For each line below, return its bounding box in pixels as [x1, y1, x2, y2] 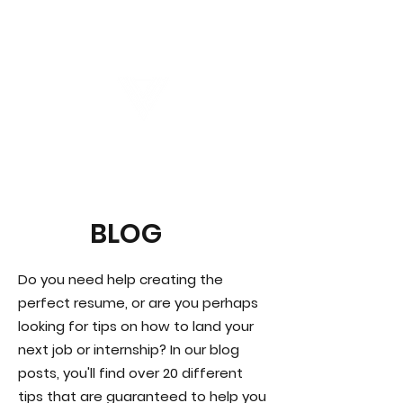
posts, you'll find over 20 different [18, 363, 243, 382]
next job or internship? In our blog [18, 340, 239, 359]
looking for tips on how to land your [18, 317, 254, 336]
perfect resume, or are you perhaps [18, 293, 258, 312]
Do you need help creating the [18, 270, 223, 289]
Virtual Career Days [27, 133, 251, 165]
